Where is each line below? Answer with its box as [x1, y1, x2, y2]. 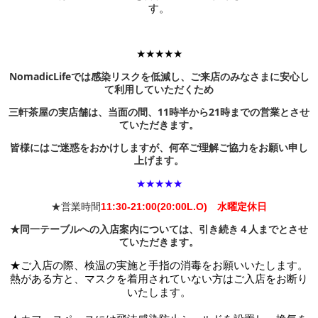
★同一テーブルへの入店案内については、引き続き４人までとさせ [10, 224, 308, 236]
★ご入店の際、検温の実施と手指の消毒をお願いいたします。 [10, 258, 308, 273]
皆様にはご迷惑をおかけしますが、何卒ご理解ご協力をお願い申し [10, 141, 308, 155]
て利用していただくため [104, 82, 214, 97]
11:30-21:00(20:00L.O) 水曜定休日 [101, 201, 267, 213]
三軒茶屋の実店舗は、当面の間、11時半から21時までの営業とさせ [9, 105, 309, 119]
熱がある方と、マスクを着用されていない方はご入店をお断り [10, 271, 308, 286]
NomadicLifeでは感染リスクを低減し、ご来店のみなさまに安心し [9, 70, 309, 84]
